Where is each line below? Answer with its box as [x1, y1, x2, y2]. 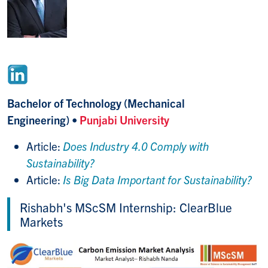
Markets [20, 213, 63, 229]
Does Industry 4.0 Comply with [63, 138, 209, 153]
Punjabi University [80, 112, 169, 127]
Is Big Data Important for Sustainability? [63, 172, 252, 187]
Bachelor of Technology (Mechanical [7, 95, 185, 110]
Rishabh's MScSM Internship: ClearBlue [20, 199, 232, 215]
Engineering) [7, 112, 72, 127]
